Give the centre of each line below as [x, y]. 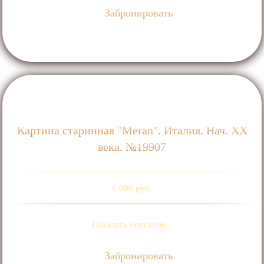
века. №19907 [132, 147]
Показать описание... [132, 225]
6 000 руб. [132, 188]
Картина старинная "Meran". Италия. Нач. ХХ [132, 131]
